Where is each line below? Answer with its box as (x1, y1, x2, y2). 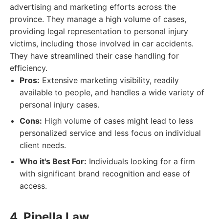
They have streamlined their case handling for (10, 51, 179, 61)
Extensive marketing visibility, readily (40, 75, 179, 85)
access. (20, 181, 47, 191)
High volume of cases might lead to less (42, 116, 193, 126)
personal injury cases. (20, 100, 99, 109)
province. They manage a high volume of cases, (10, 14, 186, 24)
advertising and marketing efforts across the (10, 2, 176, 12)
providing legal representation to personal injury (10, 26, 188, 36)
